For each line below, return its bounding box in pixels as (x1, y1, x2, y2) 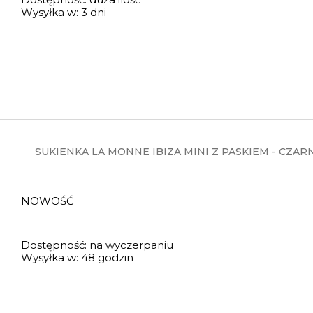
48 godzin (81, 251, 134, 264)
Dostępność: (21, 238, 87, 252)
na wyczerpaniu (89, 238, 174, 252)
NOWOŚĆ (21, 194, 78, 208)
